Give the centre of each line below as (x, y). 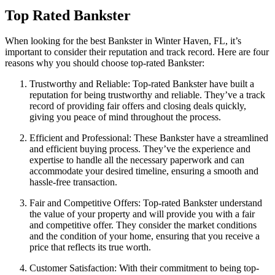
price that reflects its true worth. (90, 247)
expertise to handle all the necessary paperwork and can (137, 160)
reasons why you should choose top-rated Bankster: (105, 63)
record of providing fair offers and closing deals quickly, (138, 106)
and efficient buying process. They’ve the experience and (140, 149)
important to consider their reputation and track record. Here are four (137, 52)
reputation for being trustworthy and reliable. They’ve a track (147, 95)
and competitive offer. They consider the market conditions (143, 225)
